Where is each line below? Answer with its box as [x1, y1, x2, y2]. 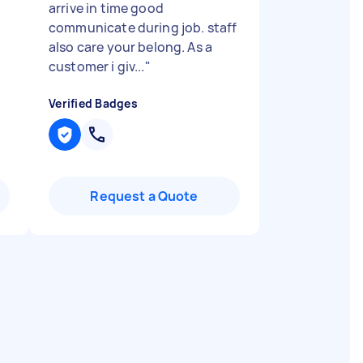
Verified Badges [49, 96, 138, 111]
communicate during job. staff [49, 19, 237, 36]
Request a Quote [90, 187, 199, 205]
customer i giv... [49, 58, 145, 75]
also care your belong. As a [49, 38, 213, 56]
